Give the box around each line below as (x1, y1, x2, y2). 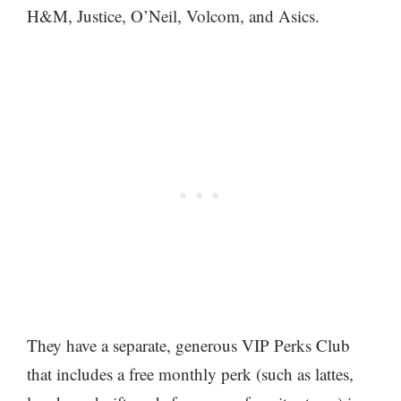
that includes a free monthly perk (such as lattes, (27, 363, 354, 386)
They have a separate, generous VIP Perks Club (27, 334, 350, 357)
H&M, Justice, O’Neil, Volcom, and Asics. (27, 4, 320, 27)
